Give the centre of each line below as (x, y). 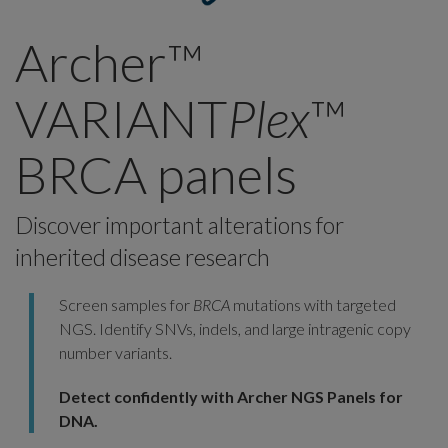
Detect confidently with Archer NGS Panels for (231, 396)
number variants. (116, 352)
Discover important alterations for (179, 225)
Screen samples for (126, 304)
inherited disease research (142, 257)
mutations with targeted (313, 304)
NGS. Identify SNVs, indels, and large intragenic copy (235, 328)
